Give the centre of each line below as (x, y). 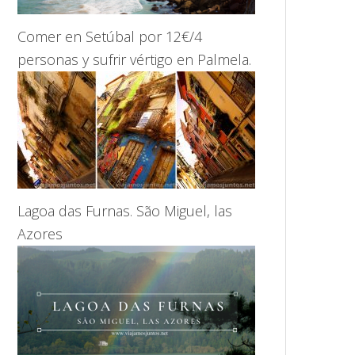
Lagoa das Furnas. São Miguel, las (125, 211)
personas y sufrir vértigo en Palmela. (134, 59)
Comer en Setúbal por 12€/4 (110, 36)
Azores (40, 234)
